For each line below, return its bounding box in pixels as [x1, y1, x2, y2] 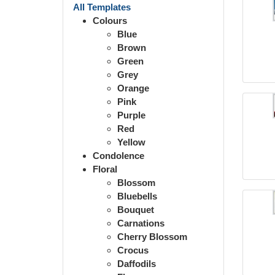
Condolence [93, 150, 144, 161]
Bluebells [117, 190, 157, 201]
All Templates [73, 1, 131, 12]
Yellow [117, 136, 145, 147]
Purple [117, 109, 145, 120]
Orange [117, 82, 149, 93]
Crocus [117, 244, 149, 255]
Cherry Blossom [117, 231, 187, 242]
